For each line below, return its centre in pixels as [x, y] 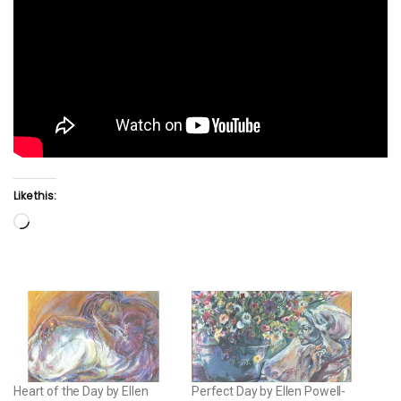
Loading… [58, 222]
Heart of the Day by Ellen [81, 391]
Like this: [35, 195]
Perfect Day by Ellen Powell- [269, 391]
